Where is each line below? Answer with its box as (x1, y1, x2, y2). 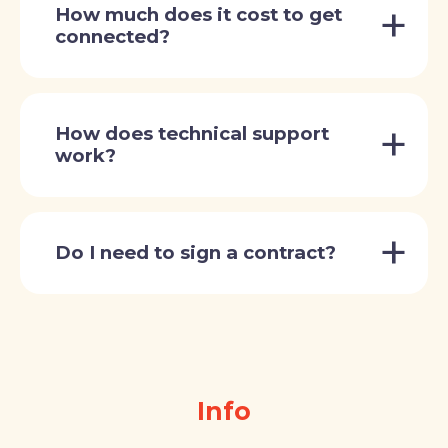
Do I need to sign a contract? (55, 241, 336, 265)
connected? (55, 25, 170, 49)
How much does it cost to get (55, 3, 342, 27)
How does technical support (55, 122, 329, 146)
